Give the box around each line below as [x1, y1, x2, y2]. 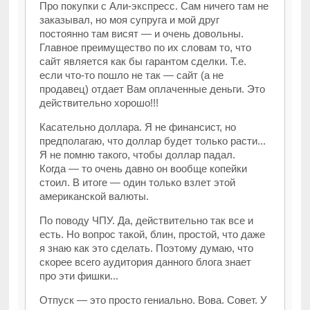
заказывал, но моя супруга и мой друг [39, 14, 220, 26]
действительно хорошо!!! [39, 97, 159, 109]
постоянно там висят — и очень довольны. [39, 28, 244, 40]
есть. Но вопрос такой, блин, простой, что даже [39, 228, 266, 241]
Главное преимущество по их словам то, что [39, 42, 252, 54]
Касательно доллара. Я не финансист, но [39, 121, 237, 134]
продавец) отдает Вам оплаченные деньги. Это [39, 83, 266, 95]
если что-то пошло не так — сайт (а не [39, 69, 224, 82]
